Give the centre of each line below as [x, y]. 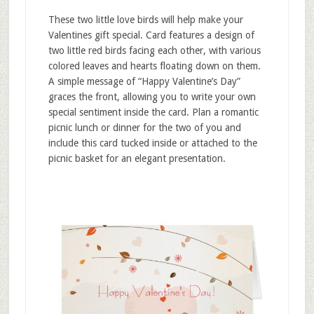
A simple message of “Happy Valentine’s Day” [144, 82]
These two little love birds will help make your [145, 20]
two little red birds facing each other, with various [154, 51]
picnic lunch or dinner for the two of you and [144, 128]
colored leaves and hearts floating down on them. [154, 66]
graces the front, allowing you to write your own [152, 97]
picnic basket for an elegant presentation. [137, 159]
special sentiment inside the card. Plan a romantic [153, 112]
